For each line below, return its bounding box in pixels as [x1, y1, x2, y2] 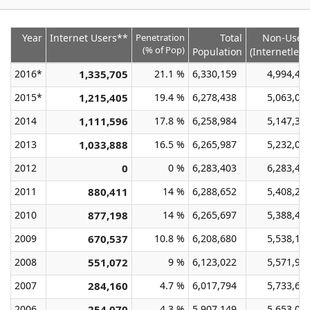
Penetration [136, 31, 185, 44]
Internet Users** [50, 31, 128, 44]
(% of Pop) [143, 44, 185, 56]
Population [192, 45, 242, 58]
